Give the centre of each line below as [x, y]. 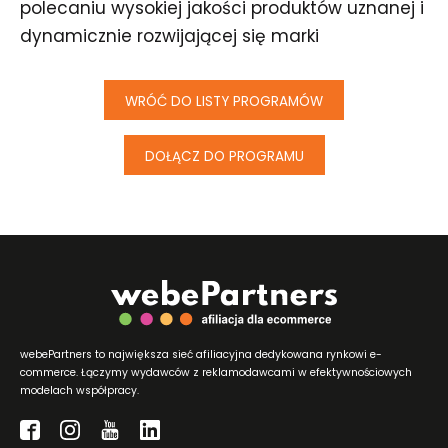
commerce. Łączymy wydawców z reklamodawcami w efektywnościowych [216, 372]
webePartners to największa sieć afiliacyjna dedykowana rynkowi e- [201, 354]
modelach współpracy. [79, 390]
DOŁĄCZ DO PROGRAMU [224, 156]
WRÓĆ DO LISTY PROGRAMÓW [224, 101]
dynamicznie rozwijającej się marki [169, 36]
